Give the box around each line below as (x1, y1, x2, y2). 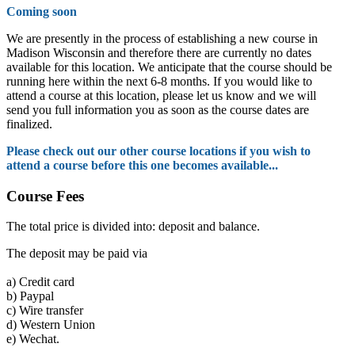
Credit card (16, 275, 74, 289)
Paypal (17, 289, 54, 303)
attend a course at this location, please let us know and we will (6, 88, 316, 102)
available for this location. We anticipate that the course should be (6, 59, 332, 74)
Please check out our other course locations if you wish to (6, 143, 311, 158)
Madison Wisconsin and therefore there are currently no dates (6, 45, 311, 59)
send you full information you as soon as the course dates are (6, 102, 309, 116)
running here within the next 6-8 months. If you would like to (6, 74, 312, 88)
